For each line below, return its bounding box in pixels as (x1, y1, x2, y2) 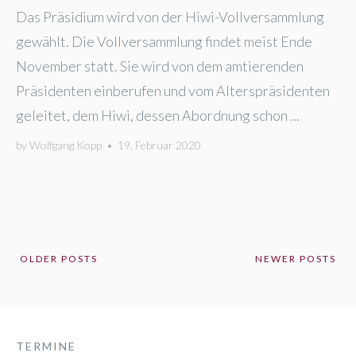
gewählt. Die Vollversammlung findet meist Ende (16, 33, 312, 50)
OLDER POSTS (20, 253, 98, 265)
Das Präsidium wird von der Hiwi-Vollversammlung (16, 8, 324, 25)
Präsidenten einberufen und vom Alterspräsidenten (16, 82, 330, 99)
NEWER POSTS (255, 253, 336, 265)
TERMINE (16, 339, 76, 353)
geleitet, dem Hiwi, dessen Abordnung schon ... (16, 106, 300, 124)
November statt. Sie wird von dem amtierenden (16, 57, 304, 75)
